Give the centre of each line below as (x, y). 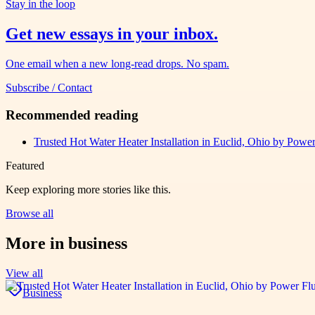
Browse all (30, 214)
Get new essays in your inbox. (112, 34)
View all (24, 274)
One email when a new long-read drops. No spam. (117, 64)
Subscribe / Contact (49, 88)
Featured (25, 166)
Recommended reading (72, 115)
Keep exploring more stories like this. (88, 190)
